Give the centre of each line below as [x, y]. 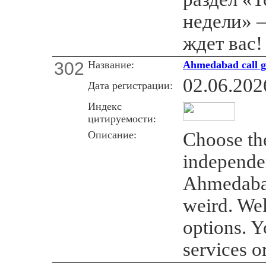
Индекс [105, 106]
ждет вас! [223, 43]
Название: [111, 64]
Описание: [112, 134]
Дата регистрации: [130, 85]
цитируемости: [122, 118]
